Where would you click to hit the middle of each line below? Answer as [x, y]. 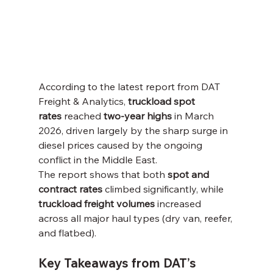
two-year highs [137, 115]
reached [82, 115]
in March [194, 115]
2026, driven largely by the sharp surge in [134, 130]
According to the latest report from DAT [130, 86]
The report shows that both [103, 174]
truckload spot [162, 101]
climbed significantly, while [164, 189]
